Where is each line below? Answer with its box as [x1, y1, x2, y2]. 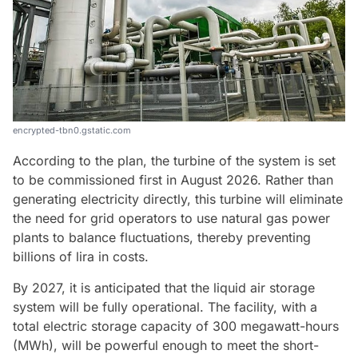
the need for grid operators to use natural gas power [13, 210, 330, 227]
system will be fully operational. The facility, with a [13, 299, 317, 316]
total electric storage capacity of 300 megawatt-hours [13, 318, 339, 335]
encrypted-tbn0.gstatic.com [13, 125, 131, 137]
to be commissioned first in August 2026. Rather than [13, 172, 333, 189]
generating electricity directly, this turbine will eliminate [13, 191, 343, 208]
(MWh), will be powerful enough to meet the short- [13, 337, 319, 354]
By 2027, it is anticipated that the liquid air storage [13, 280, 315, 296]
